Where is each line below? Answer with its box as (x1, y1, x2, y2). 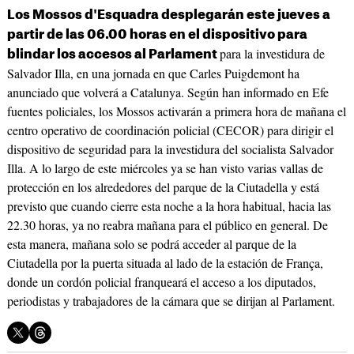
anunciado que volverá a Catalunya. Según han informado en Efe (6, 84, 329, 101)
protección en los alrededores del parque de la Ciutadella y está (6, 179, 319, 196)
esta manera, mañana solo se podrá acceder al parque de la (6, 235, 296, 253)
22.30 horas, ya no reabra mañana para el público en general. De (6, 217, 328, 234)
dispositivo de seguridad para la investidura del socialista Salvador (6, 141, 333, 158)
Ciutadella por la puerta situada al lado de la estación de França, (6, 254, 323, 272)
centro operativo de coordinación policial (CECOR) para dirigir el (6, 122, 333, 139)
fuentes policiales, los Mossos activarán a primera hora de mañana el (6, 103, 346, 120)
